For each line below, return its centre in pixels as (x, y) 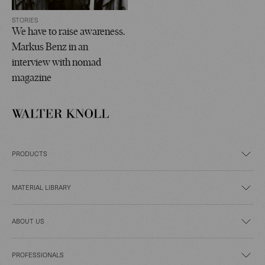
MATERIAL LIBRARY (41, 187)
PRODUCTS (30, 153)
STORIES (25, 20)
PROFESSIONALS (38, 254)
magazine (32, 78)
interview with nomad (56, 63)
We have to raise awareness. (68, 32)
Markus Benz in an (50, 47)
